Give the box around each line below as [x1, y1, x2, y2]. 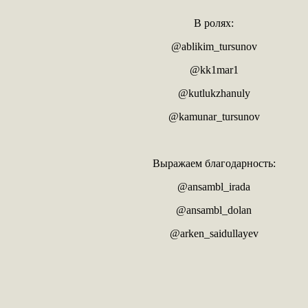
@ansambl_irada [177, 180, 250, 192]
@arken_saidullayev [169, 227, 258, 239]
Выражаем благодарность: [152, 157, 276, 169]
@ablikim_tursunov [170, 40, 257, 52]
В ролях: [194, 16, 234, 29]
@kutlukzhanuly [177, 87, 250, 99]
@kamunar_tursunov [168, 110, 260, 122]
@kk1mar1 [189, 63, 239, 76]
